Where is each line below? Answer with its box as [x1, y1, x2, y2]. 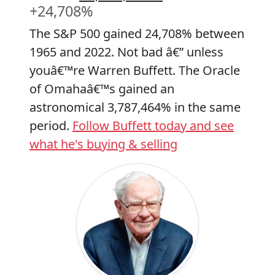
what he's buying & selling [29, 136, 177, 152]
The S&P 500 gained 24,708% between [29, 25, 244, 42]
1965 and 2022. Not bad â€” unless [29, 44, 223, 60]
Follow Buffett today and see [72, 117, 234, 134]
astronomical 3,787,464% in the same [29, 99, 241, 115]
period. [29, 117, 72, 134]
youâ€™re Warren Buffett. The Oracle [29, 62, 240, 79]
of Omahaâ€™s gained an [29, 80, 174, 97]
